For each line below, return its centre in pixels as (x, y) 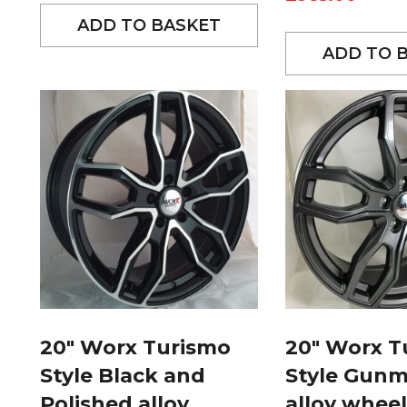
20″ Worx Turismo (135, 347)
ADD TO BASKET (149, 26)
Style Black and (123, 375)
